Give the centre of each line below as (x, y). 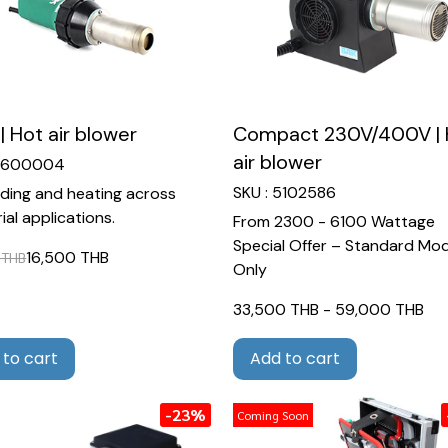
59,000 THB (379, 310)
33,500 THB (275, 310)
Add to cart (294, 359)
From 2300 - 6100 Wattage (333, 222)
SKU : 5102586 (284, 193)
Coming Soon (272, 415)
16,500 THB (68, 258)
